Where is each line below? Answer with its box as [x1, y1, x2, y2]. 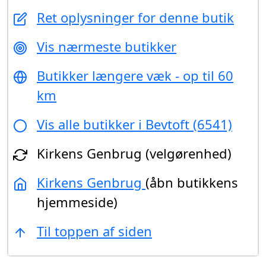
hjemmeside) [37, 193, 118, 211]
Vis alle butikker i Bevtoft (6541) [37, 115, 232, 134]
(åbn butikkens [145, 173, 238, 192]
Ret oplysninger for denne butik [37, 8, 234, 27]
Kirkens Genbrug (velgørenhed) [37, 144, 232, 163]
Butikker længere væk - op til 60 [37, 66, 233, 85]
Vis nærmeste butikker [37, 37, 176, 56]
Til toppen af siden [37, 222, 152, 240]
